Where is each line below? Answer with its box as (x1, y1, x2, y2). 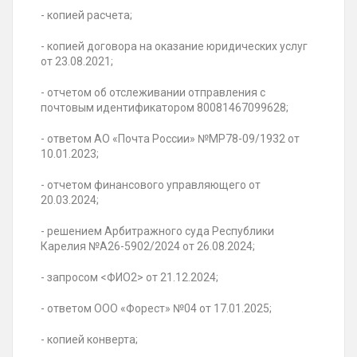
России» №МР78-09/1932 (152, 132, 285, 146)
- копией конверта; (41, 333, 138, 347)
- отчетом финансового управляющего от (41, 178, 261, 192)
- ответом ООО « (41, 302, 126, 316)
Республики (212, 225, 274, 238)
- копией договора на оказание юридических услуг (41, 40, 308, 53)
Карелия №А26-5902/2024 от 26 (41, 240, 210, 253)
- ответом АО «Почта (41, 132, 152, 146)
